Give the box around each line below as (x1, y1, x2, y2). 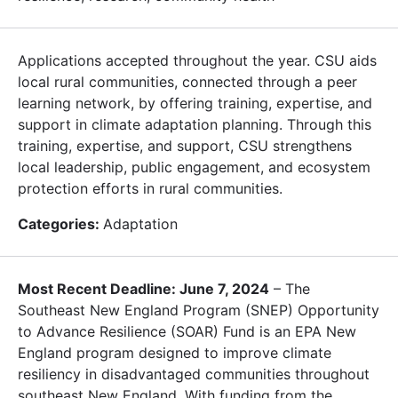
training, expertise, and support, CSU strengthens (18, 136, 352, 155)
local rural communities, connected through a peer (18, 72, 357, 91)
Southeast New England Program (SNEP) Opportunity (18, 300, 379, 319)
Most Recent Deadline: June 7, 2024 (18, 279, 269, 298)
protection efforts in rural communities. (18, 179, 283, 197)
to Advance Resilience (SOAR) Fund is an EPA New (18, 322, 356, 340)
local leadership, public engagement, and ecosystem (18, 157, 370, 176)
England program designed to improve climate (18, 343, 331, 362)
